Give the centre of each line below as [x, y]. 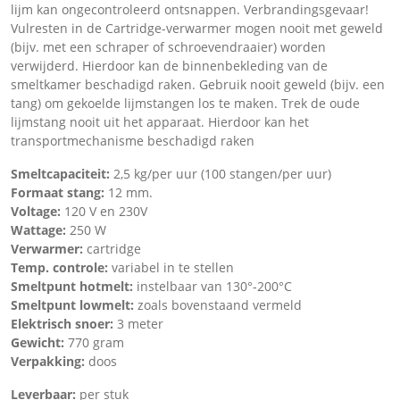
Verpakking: [50, 361]
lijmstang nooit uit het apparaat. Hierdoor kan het [160, 121]
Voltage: [37, 211]
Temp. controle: [61, 267]
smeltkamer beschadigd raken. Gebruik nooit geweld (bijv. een [198, 84]
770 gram [96, 342]
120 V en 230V [106, 211]
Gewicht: [39, 342]
